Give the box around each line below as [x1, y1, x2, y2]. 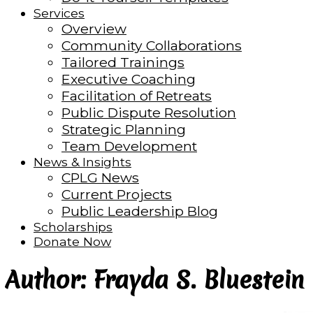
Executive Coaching [61, 71, 196, 88]
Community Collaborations [61, 37, 242, 54]
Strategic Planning [61, 121, 186, 138]
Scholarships [34, 219, 112, 235]
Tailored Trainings [61, 54, 184, 71]
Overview [61, 20, 126, 38]
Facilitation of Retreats [61, 87, 212, 105]
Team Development [61, 138, 197, 155]
